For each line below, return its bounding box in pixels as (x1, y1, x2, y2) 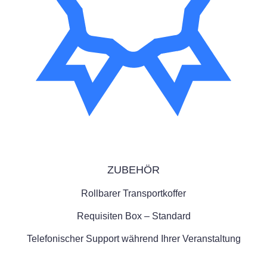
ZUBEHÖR (107, 164, 160, 176)
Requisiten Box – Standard (76, 211, 191, 222)
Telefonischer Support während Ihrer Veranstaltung (26, 234, 241, 244)
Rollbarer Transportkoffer (81, 188, 186, 199)
